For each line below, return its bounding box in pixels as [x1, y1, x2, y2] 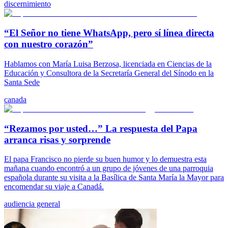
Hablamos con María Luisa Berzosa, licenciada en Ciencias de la [4, 59, 212, 68]
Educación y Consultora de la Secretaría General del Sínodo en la [4, 68, 214, 77]
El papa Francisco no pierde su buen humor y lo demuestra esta [4, 155, 207, 164]
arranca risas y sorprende [4, 134, 110, 145]
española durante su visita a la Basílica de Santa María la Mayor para [4, 173, 224, 182]
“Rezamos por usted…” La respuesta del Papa [4, 123, 197, 134]
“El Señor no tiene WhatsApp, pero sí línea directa [4, 27, 214, 39]
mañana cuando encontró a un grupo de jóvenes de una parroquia [4, 164, 213, 173]
